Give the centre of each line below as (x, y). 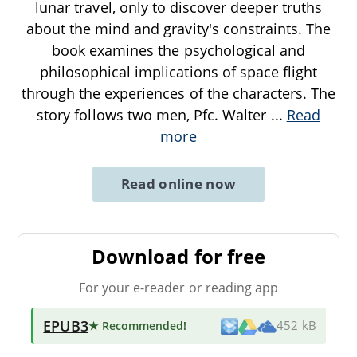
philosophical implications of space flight (178, 72)
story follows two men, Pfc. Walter (154, 115)
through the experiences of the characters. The (178, 94)
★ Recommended (136, 326)
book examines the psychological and (178, 51)
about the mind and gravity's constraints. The (178, 29)
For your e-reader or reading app (178, 288)
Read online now (178, 184)
